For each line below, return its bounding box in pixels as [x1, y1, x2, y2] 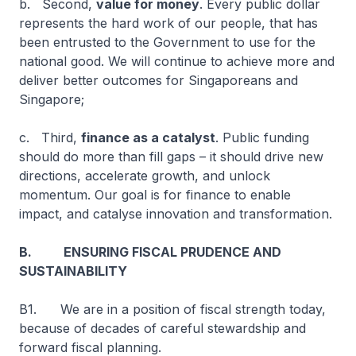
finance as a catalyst [81, 130, 215, 145]
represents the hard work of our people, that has [19, 15, 318, 31]
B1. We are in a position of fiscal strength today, [19, 301, 326, 317]
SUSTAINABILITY [19, 263, 127, 279]
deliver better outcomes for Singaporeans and [19, 72, 298, 88]
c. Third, [19, 130, 81, 145]
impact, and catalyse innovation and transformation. [19, 206, 332, 222]
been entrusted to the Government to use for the [19, 34, 315, 50]
